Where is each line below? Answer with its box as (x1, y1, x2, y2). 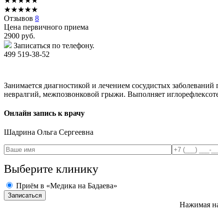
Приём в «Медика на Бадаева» (16, 182, 117, 190)
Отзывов (4, 14, 35, 22)
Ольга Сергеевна (37, 128, 93, 137)
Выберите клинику (4, 163, 98, 176)
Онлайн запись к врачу (4, 109, 85, 118)
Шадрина (4, 128, 37, 137)
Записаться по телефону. (14, 41, 94, 50)
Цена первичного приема (4, 22, 89, 31)
